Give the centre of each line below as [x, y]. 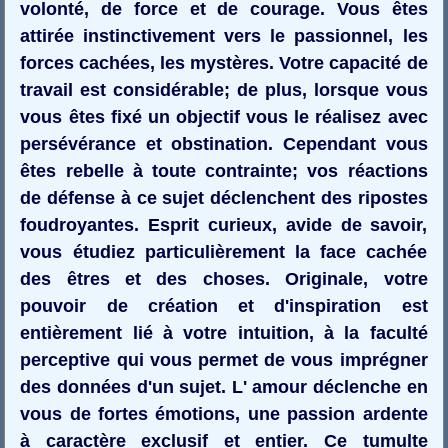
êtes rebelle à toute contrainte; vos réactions [224, 170]
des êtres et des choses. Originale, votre [224, 278]
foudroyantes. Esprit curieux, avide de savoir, [224, 224]
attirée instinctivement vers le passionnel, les [224, 35]
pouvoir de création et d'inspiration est [224, 305]
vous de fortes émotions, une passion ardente [224, 413]
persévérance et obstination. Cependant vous [224, 143]
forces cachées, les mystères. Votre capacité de [224, 62]
